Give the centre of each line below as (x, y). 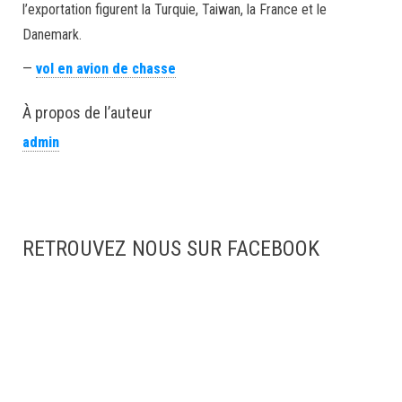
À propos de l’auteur (87, 113)
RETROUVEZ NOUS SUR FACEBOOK (171, 249)
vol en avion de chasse (106, 69)
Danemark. (52, 35)
